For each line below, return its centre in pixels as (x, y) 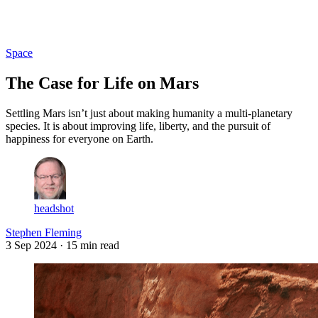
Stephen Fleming (44, 232)
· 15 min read (89, 245)
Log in (21, 28)
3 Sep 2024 (31, 245)
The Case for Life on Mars (102, 83)
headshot (54, 208)
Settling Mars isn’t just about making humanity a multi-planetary (149, 113)
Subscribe (62, 28)
